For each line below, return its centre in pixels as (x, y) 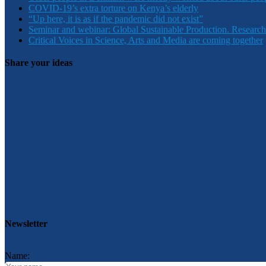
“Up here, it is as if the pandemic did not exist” (116, 19)
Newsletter (26, 223)
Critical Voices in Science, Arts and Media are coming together (146, 40)
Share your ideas (39, 63)
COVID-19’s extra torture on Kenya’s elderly (113, 8)
